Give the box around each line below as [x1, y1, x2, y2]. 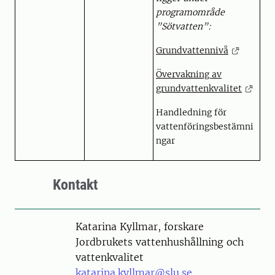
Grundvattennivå [156, 45, 228, 56]
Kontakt [53, 176, 98, 193]
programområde [156, 7, 225, 18]
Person [49, 220, 82, 232]
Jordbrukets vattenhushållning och [76, 236, 244, 248]
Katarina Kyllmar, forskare [76, 220, 204, 233]
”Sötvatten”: [156, 21, 211, 32]
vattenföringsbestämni [156, 121, 254, 132]
